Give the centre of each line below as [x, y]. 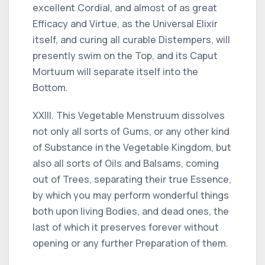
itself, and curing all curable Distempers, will [131, 39]
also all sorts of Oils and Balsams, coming [126, 163]
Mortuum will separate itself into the [115, 71]
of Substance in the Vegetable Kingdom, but [132, 147]
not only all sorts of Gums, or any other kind [131, 131]
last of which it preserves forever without [126, 227]
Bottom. [50, 87]
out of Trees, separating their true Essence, [132, 179]
